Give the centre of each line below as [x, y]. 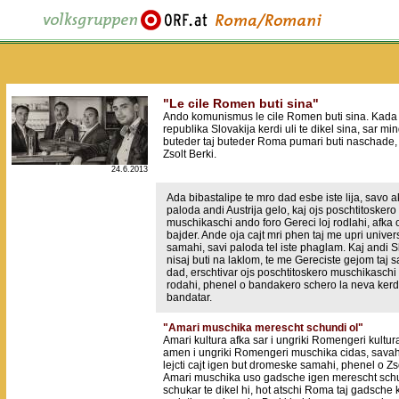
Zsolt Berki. [190, 154]
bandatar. [189, 297]
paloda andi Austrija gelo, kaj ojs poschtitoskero [281, 210]
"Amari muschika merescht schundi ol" [263, 328]
